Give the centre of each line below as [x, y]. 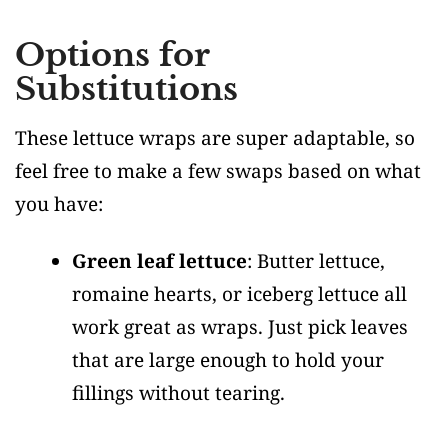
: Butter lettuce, [316, 261]
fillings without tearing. [178, 393]
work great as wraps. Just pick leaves [240, 327]
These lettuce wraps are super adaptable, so [215, 138]
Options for [112, 55]
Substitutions [126, 89]
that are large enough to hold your [228, 360]
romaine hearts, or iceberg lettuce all [239, 294]
